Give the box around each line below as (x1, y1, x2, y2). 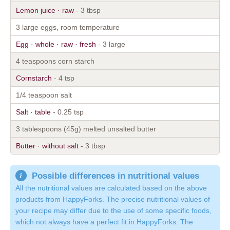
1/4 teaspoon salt (16, 90, 72, 99)
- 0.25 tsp (51, 107, 84, 116)
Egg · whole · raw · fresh (16, 40, 96, 48)
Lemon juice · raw (16, 6, 74, 14)
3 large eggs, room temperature (16, 23, 120, 31)
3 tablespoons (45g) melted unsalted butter (16, 124, 156, 133)
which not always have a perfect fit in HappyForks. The (15, 218, 193, 226)
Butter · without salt (16, 141, 79, 150)
